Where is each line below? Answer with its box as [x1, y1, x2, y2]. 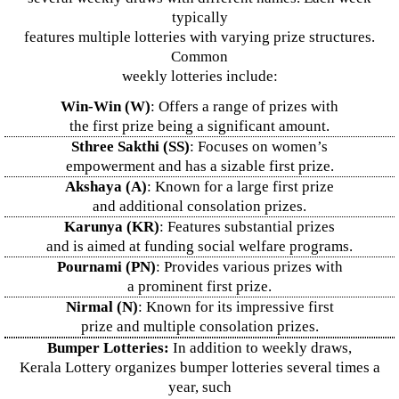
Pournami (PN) [56, 258, 156, 275]
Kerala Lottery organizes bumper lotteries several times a [19, 359, 380, 376]
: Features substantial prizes [159, 218, 335, 235]
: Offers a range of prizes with [151, 98, 338, 115]
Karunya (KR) [64, 218, 159, 235]
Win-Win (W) [61, 98, 151, 115]
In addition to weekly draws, [169, 339, 352, 356]
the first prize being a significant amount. [69, 118, 330, 134]
